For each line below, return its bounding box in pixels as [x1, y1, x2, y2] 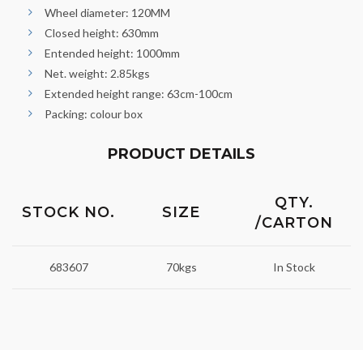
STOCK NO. [22, 203, 115, 221]
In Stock [273, 259, 315, 274]
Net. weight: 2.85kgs [45, 66, 150, 80]
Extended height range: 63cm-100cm [45, 86, 233, 100]
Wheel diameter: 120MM [45, 5, 170, 19]
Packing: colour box [45, 106, 143, 121]
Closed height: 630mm [45, 25, 159, 40]
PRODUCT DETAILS [108, 144, 255, 163]
